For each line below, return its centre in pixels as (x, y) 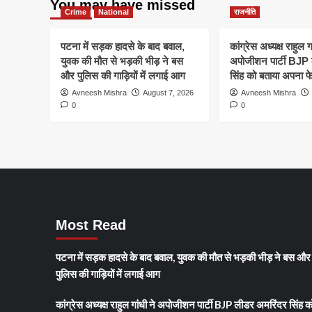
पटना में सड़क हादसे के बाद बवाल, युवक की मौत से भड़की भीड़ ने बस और (183, 257)
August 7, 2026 (168, 92)
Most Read (91, 225)
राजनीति (245, 11)
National (114, 11)
